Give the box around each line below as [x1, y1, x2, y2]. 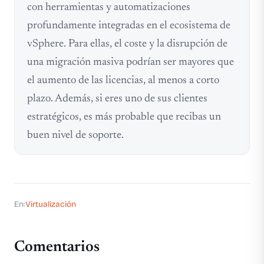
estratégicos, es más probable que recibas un [27, 111, 221, 123]
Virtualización [25, 199, 76, 209]
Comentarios [14, 239, 100, 255]
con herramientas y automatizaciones [27, 1, 190, 13]
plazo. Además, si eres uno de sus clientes [27, 93, 207, 104]
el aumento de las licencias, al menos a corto [27, 74, 219, 86]
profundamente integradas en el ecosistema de [27, 19, 230, 31]
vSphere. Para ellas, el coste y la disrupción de [27, 38, 227, 49]
